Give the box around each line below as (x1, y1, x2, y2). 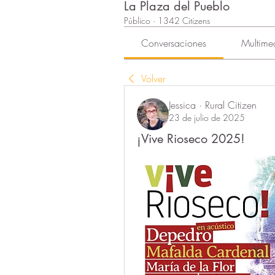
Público (124, 14, 150, 26)
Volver (141, 71, 165, 85)
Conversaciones (141, 36, 207, 50)
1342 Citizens (158, 14, 210, 26)
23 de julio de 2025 (169, 111, 245, 123)
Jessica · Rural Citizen (169, 98, 257, 112)
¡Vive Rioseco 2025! (137, 130, 245, 147)
